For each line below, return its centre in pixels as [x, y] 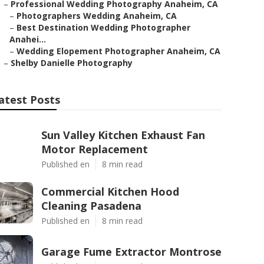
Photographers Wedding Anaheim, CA [97, 16]
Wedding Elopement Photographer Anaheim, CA [118, 51]
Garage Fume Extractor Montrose [131, 252]
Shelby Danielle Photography [72, 63]
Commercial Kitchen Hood [110, 192]
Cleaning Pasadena [91, 206]
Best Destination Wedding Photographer [103, 27]
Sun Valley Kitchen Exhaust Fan [123, 135]
